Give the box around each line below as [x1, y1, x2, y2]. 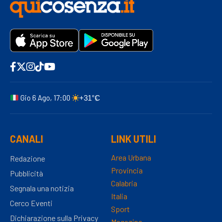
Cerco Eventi [10, 198, 53, 208]
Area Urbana [111, 152, 151, 162]
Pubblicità [10, 168, 43, 178]
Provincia [111, 165, 143, 175]
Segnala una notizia [10, 183, 74, 193]
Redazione [10, 153, 45, 163]
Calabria [111, 178, 137, 188]
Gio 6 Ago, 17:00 [20, 93, 71, 103]
